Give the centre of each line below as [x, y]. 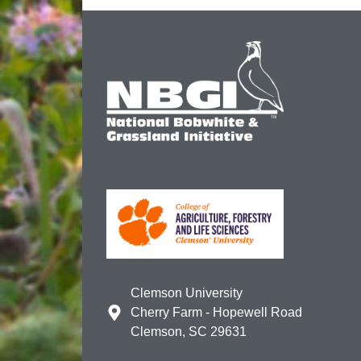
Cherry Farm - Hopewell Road [216, 312]
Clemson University [187, 293]
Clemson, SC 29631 [189, 331]
